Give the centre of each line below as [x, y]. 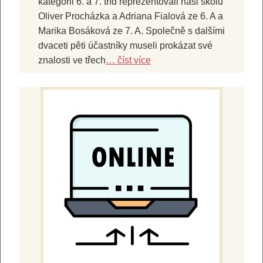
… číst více [128, 60]
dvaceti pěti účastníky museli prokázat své [125, 45]
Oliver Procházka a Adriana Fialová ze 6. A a [131, 16]
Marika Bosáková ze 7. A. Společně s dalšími [131, 31]
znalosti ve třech [72, 60]
